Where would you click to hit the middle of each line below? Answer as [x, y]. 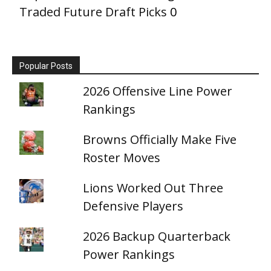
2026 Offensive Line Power [158, 91]
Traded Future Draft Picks [93, 12]
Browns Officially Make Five [160, 139]
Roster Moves [122, 158]
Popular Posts [46, 66]
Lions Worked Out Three [153, 188]
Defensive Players [133, 206]
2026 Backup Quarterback [157, 236]
